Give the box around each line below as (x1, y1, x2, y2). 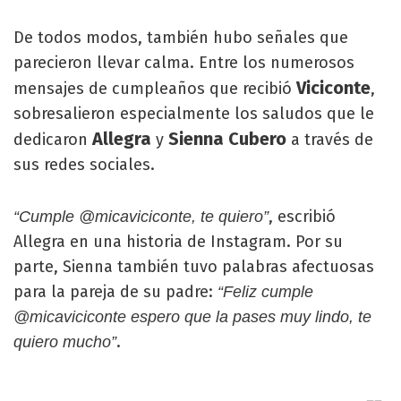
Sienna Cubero (168, 128, 286, 149)
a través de (286, 130, 373, 149)
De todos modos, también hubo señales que (13, 28, 348, 47)
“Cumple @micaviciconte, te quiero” (13, 208, 269, 226)
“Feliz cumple (218, 283, 313, 301)
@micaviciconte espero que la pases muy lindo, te (13, 308, 371, 326)
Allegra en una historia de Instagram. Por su (13, 232, 343, 252)
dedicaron (13, 130, 92, 149)
